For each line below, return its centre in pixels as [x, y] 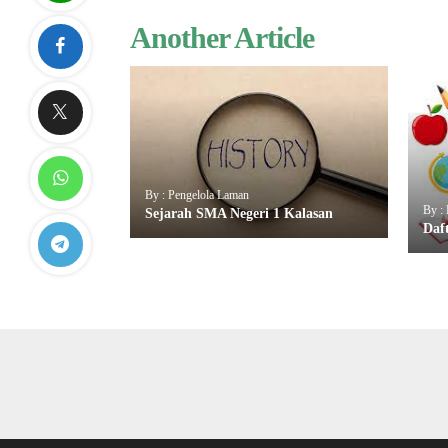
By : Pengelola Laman [197, 194]
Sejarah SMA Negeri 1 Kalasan [239, 213]
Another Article [222, 37]
